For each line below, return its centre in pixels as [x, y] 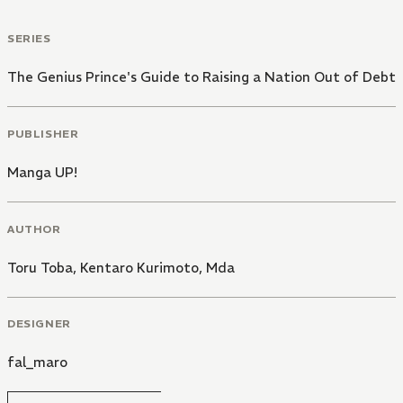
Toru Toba [40, 267]
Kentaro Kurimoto [139, 267]
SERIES [29, 39]
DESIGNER [39, 324]
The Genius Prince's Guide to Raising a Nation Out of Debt [201, 77]
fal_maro [37, 363]
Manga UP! [42, 172]
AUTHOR [34, 228]
